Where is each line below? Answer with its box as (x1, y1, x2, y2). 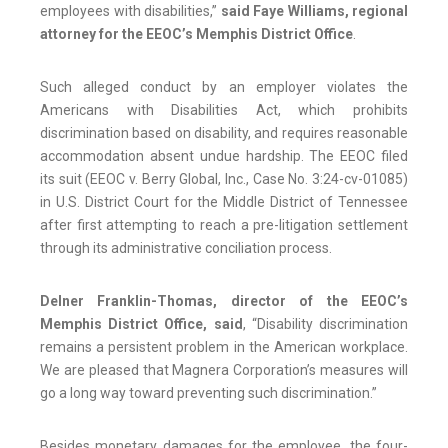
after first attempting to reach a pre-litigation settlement (40, 217, 408, 234)
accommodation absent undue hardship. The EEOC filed (40, 148, 408, 165)
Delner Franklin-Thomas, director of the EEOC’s (40, 293, 408, 310)
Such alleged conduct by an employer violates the (40, 79, 408, 96)
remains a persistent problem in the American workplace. (40, 339, 408, 356)
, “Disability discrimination (242, 316, 409, 333)
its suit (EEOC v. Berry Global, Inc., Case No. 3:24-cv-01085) (40, 171, 408, 188)
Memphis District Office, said (40, 316, 243, 333)
